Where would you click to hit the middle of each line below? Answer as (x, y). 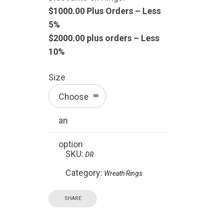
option (71, 144)
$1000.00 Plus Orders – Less (105, 11)
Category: (85, 173)
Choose (74, 97)
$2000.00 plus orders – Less (104, 38)
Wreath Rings (123, 174)
